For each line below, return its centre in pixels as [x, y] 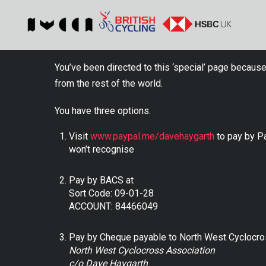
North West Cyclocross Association [142, 251]
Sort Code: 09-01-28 [111, 194]
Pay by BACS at [102, 180]
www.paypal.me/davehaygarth [152, 137]
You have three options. [104, 111]
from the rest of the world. [110, 83]
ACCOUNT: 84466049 [113, 207]
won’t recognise [103, 150]
